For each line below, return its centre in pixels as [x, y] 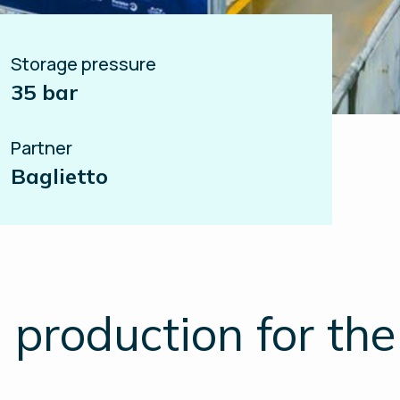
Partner [42, 147]
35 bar [45, 92]
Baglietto [59, 175]
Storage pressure [83, 63]
